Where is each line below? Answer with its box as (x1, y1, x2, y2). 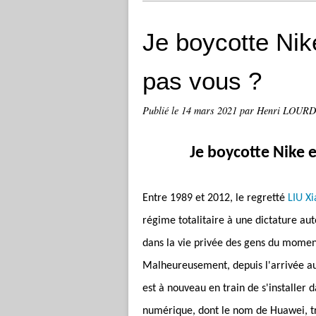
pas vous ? (142, 67, 262, 95)
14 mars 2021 (181, 104, 240, 117)
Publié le (142, 104, 181, 117)
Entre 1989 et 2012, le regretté (142, 193, 288, 204)
